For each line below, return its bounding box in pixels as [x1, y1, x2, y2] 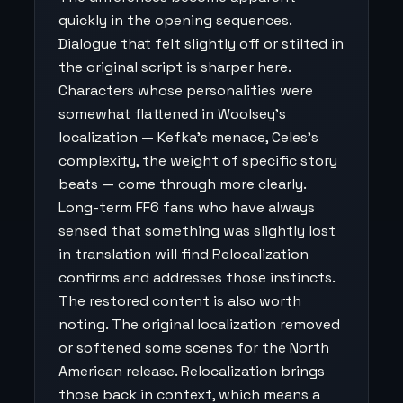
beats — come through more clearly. [58, 175, 306, 193]
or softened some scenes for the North [58, 338, 329, 357]
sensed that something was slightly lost [58, 221, 336, 240]
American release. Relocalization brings [58, 362, 325, 381]
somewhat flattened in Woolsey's [58, 104, 286, 123]
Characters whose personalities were [58, 81, 313, 100]
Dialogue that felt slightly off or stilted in [58, 34, 344, 53]
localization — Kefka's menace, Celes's [58, 128, 318, 147]
